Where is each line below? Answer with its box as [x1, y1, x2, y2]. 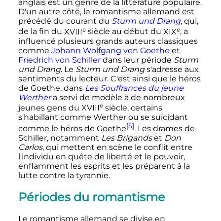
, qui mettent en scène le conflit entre [42, 143, 192, 152]
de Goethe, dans [18, 83, 85, 93]
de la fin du [18, 27, 64, 37]
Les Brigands [101, 133, 152, 143]
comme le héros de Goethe [18, 124, 126, 134]
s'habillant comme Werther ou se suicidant [18, 112, 188, 122]
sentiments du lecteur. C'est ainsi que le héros [18, 74, 201, 83]
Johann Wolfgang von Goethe [51, 45, 170, 55]
